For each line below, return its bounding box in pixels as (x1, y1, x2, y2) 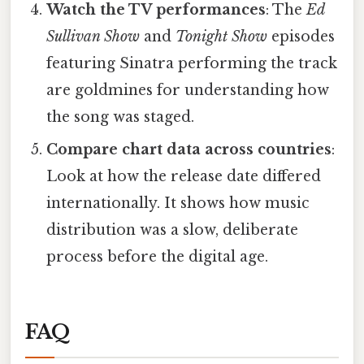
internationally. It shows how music (46, 194, 310, 213)
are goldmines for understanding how (46, 81, 330, 100)
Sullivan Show (46, 28, 141, 46)
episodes (267, 28, 336, 46)
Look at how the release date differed (46, 167, 322, 186)
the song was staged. (46, 108, 195, 127)
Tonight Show (175, 28, 268, 46)
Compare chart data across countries (46, 141, 332, 159)
